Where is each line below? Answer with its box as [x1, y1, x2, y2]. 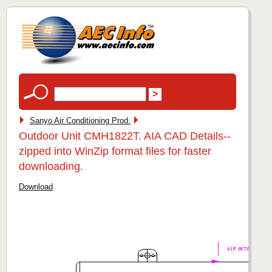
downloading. [19, 160, 83, 172]
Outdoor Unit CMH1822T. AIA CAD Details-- [19, 130, 231, 142]
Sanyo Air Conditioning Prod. [30, 116, 131, 125]
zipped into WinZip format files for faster [19, 145, 211, 157]
